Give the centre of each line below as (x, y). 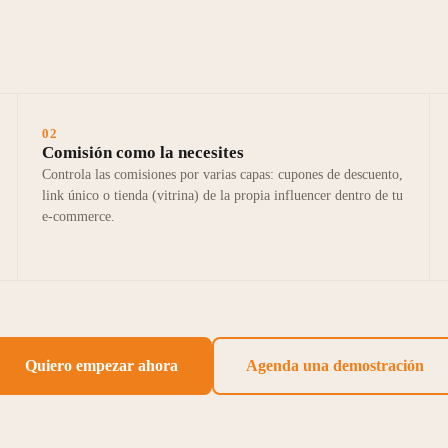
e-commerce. (78, 217)
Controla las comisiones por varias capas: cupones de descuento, (222, 175)
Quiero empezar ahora (101, 366)
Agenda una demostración (334, 366)
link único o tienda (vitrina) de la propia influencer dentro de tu (222, 196)
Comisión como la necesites (142, 153)
